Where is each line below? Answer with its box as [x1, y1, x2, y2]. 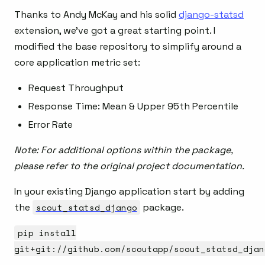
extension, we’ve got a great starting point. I [14, 24, 215, 37]
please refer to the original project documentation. [14, 160, 244, 173]
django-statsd [179, 8, 244, 21]
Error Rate [28, 118, 73, 131]
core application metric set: [14, 56, 140, 69]
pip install [17, 227, 76, 240]
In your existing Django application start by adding [14, 185, 244, 198]
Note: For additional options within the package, [14, 144, 232, 157]
